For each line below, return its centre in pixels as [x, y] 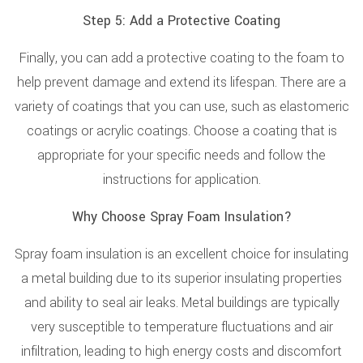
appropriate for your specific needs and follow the [181, 155]
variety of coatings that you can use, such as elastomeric [181, 107]
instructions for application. [181, 179]
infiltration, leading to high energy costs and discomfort [181, 351]
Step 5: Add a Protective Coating [181, 21]
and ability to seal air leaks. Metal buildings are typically [181, 303]
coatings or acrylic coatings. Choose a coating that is [181, 131]
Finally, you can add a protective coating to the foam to [181, 58]
